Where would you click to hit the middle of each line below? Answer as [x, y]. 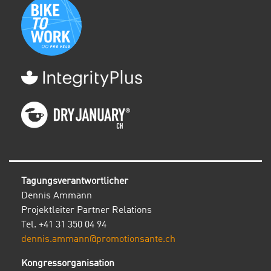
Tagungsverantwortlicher [75, 181]
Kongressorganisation [68, 264]
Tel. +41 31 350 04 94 [64, 225]
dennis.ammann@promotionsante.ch [98, 240]
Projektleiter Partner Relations [87, 211]
